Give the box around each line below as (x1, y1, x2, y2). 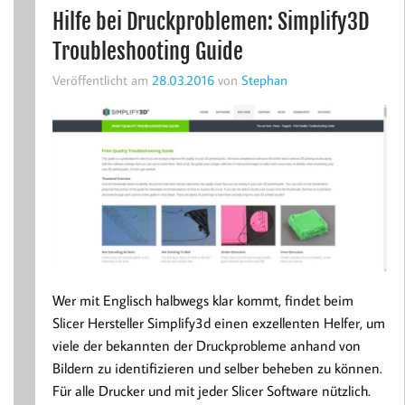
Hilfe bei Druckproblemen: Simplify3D (52, 8, 369, 36)
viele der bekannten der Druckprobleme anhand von (52, 335, 361, 354)
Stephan (240, 71, 287, 89)
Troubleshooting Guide (52, 38, 243, 66)
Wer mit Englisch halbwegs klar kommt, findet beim (52, 290, 353, 309)
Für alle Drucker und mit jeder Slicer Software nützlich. (52, 381, 371, 400)
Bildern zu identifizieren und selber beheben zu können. (52, 358, 382, 377)
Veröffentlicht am (52, 71, 152, 89)
